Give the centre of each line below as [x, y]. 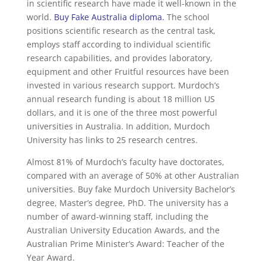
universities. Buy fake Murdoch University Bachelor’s [131, 189]
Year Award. [50, 258]
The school [188, 17]
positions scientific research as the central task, [121, 31]
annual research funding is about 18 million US [121, 99]
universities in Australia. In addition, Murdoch [118, 126]
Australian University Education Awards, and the [123, 230]
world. [40, 17]
